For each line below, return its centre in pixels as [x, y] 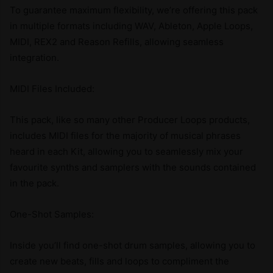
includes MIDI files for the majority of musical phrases [125, 135]
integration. [34, 57]
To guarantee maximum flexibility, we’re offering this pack [134, 10]
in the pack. [34, 183]
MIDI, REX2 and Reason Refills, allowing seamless [117, 41]
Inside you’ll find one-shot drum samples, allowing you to [133, 245]
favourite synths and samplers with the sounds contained [133, 167]
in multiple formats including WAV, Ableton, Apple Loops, [131, 26]
